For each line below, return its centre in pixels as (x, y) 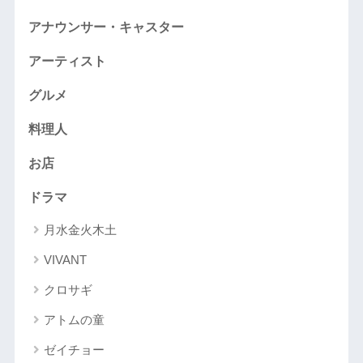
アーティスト (67, 61)
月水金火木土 (80, 229)
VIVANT (65, 259)
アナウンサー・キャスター (106, 27)
